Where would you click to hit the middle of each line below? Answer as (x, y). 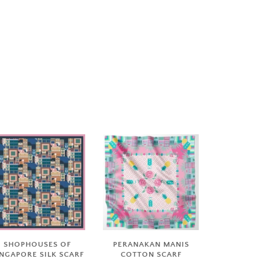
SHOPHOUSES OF (38, 244)
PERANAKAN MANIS (151, 244)
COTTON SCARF (151, 254)
